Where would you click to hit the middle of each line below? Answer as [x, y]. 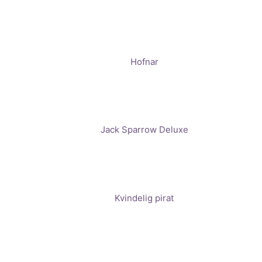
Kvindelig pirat [144, 198]
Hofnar [144, 61]
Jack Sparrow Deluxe [144, 130]
